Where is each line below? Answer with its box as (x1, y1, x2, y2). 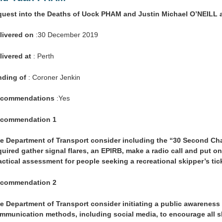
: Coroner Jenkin (26, 73, 80, 81)
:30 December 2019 (33, 31, 98, 39)
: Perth (31, 52, 54, 60)
